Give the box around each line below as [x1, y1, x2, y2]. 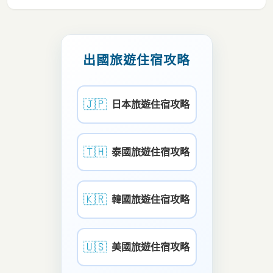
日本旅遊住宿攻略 [112, 99, 190, 110]
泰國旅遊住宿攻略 [112, 147, 190, 158]
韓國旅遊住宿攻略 [112, 194, 190, 205]
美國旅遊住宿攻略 [112, 242, 190, 253]
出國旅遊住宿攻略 [83, 53, 190, 68]
